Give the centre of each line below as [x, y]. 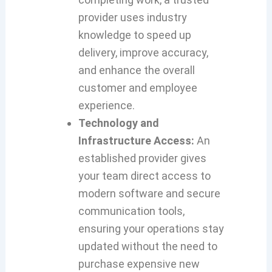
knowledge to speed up [134, 35]
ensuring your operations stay [151, 229]
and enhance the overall [136, 70]
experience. [106, 105]
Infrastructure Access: [136, 141]
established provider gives [142, 158]
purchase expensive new [139, 264]
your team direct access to [144, 176]
